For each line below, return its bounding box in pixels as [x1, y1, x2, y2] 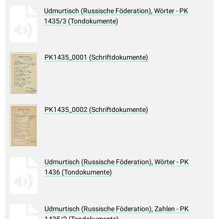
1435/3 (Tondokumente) [44, 17, 118, 25]
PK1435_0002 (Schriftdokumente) [44, 106, 148, 114]
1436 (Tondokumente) [44, 168, 112, 176]
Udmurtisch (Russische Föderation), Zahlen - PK [44, 205, 189, 213]
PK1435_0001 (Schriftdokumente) [44, 53, 148, 62]
